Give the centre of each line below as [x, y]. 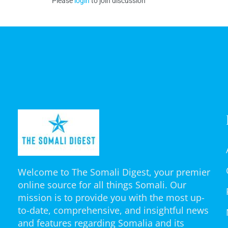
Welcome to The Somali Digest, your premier [114, 172]
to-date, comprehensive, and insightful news [113, 210]
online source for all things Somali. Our [102, 184]
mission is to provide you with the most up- [111, 197]
